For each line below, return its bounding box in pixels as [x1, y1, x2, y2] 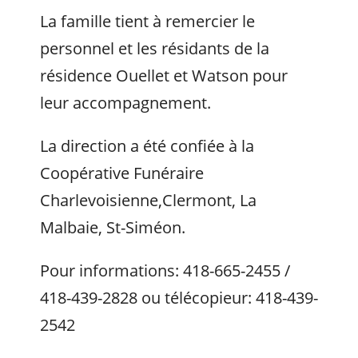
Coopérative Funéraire [40, 162, 204, 184]
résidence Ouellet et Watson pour [40, 65, 288, 86]
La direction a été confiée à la [40, 135, 254, 157]
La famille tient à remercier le [40, 10, 255, 32]
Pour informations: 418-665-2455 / [40, 260, 290, 281]
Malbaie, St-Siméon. [40, 217, 185, 238]
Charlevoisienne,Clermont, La [40, 189, 257, 211]
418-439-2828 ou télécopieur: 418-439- [40, 287, 318, 308]
